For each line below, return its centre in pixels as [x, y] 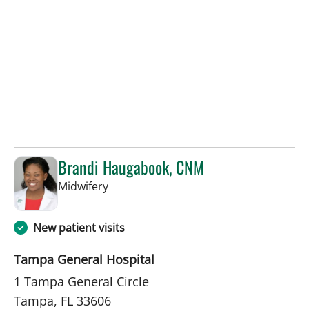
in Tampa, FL [140, 186]
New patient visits [79, 227]
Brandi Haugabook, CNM [131, 167]
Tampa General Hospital [84, 259]
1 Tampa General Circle [81, 281]
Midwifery [83, 187]
